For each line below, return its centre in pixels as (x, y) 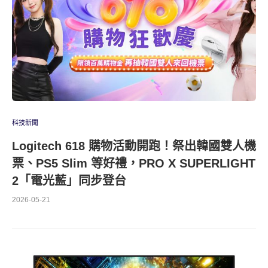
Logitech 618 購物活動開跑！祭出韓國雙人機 (134, 146)
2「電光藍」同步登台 (69, 181)
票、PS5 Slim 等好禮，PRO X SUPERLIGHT (134, 163)
